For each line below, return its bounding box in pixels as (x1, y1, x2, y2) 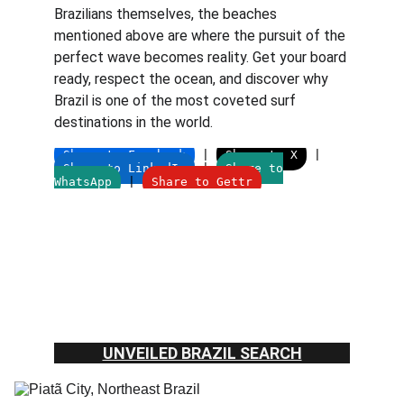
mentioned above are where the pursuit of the (54, 27, 349, 44)
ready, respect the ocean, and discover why (54, 70, 332, 87)
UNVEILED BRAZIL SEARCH (102, 344, 302, 363)
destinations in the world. (54, 114, 213, 131)
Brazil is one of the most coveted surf (54, 92, 299, 109)
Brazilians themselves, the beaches (54, 5, 280, 23)
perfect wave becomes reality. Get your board (54, 49, 350, 66)
